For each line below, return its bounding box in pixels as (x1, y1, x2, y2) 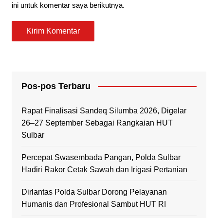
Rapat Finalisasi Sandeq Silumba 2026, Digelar (21, 106, 186, 115)
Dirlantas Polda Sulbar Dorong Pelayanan (21, 187, 167, 196)
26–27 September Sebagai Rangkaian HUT (21, 118, 173, 127)
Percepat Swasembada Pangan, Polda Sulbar (21, 153, 181, 162)
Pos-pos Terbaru (21, 81, 91, 91)
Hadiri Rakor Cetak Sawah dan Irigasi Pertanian (21, 165, 187, 174)
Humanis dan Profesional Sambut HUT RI (21, 200, 166, 208)
